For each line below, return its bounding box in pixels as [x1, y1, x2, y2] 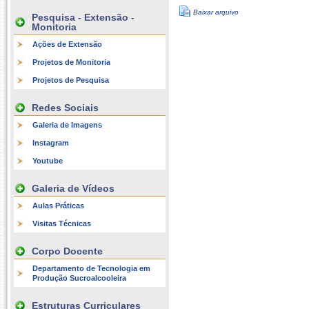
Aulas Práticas [32, 201, 84, 210]
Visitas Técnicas [32, 219, 91, 228]
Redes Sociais [32, 102, 99, 113]
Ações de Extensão [32, 40, 102, 48]
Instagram [32, 139, 69, 147]
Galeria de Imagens [32, 121, 102, 129]
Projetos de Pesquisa [32, 76, 109, 84]
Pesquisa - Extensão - [32, 12, 134, 23]
